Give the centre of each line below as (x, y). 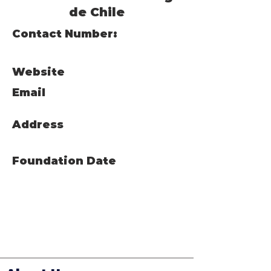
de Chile (97, 12)
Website (38, 72)
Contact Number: (65, 34)
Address (38, 125)
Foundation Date (64, 161)
